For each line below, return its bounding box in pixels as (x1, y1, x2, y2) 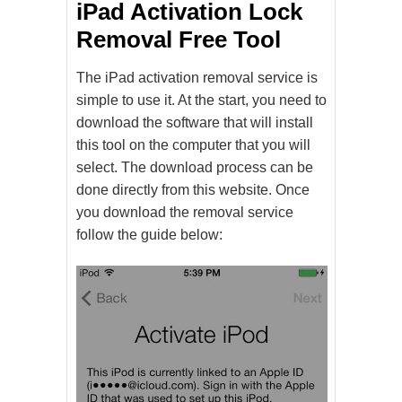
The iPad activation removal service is (76, 69, 318, 85)
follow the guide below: (76, 226, 223, 242)
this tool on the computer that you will (76, 136, 310, 153)
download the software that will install (76, 114, 313, 130)
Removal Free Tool (76, 25, 281, 53)
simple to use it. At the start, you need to (76, 92, 327, 108)
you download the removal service (76, 204, 293, 220)
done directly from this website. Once (76, 181, 310, 197)
